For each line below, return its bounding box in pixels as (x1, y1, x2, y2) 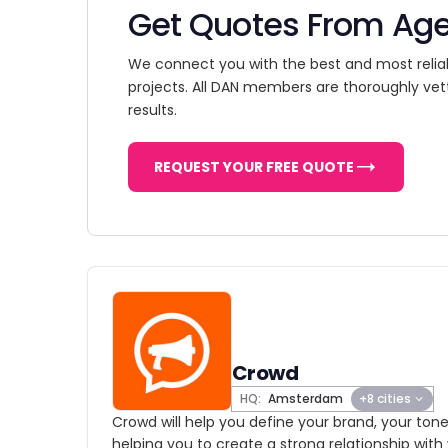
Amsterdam (265, 390, 343, 407)
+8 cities (359, 390, 411, 407)
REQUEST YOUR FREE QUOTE (154, 157, 354, 177)
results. (128, 100, 177, 120)
